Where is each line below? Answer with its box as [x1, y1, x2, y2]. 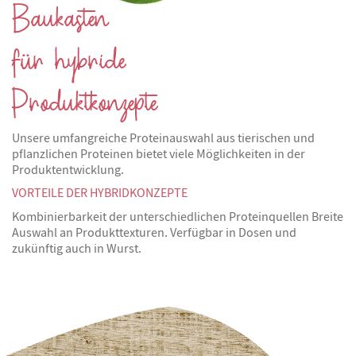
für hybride [12, 40, 125, 84]
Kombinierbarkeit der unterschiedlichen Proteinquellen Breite [12, 208, 343, 225]
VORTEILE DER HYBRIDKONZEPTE [12, 184, 188, 201]
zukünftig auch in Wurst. [12, 240, 141, 257]
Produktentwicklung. [12, 161, 124, 178]
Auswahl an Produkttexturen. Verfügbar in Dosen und [12, 224, 296, 241]
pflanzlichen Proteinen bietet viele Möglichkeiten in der [12, 145, 305, 162]
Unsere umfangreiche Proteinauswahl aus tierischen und [12, 130, 315, 146]
